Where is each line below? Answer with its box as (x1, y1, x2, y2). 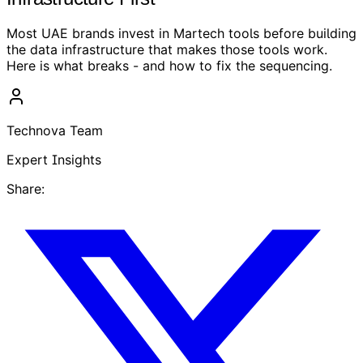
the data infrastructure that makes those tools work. (6, 41, 327, 58)
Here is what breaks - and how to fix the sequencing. (6, 57, 332, 74)
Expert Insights (6, 151, 101, 168)
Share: (6, 180, 45, 197)
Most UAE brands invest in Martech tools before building (6, 24, 357, 41)
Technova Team (6, 122, 103, 139)
